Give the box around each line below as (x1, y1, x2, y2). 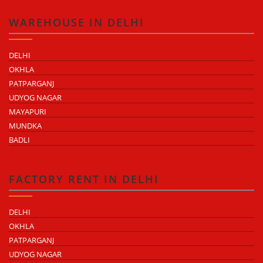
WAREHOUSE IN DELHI (9, 15, 144, 30)
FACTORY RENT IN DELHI (9, 172, 159, 187)
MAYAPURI (9, 106, 46, 117)
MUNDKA (9, 120, 42, 131)
